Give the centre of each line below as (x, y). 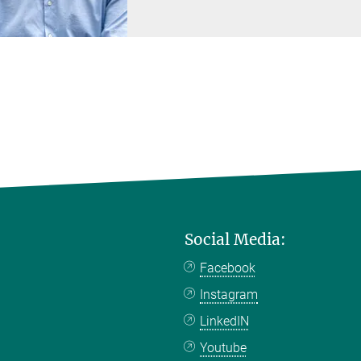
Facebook (228, 268)
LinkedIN (225, 321)
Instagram (229, 294)
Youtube (224, 347)
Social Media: (235, 239)
